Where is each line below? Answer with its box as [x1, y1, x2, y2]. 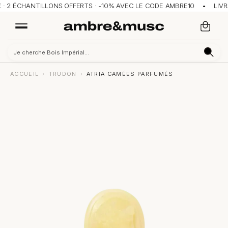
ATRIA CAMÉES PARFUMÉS [86, 70, 174, 77]
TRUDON [48, 70, 77, 77]
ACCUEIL [10, 70, 39, 77]
